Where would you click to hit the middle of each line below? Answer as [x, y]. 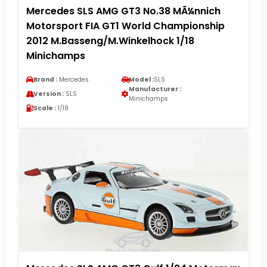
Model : [141, 79]
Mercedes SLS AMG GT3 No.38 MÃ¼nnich [123, 11]
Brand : [45, 79]
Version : [49, 94]
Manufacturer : [155, 89]
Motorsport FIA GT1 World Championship [125, 26]
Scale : [45, 108]
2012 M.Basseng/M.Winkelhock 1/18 [110, 41]
